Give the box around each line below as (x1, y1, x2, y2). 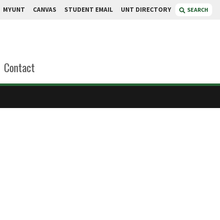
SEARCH (187, 6, 208, 13)
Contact (4, 59, 35, 75)
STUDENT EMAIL (64, 5, 113, 14)
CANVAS (33, 5, 56, 14)
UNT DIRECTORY (121, 5, 171, 14)
